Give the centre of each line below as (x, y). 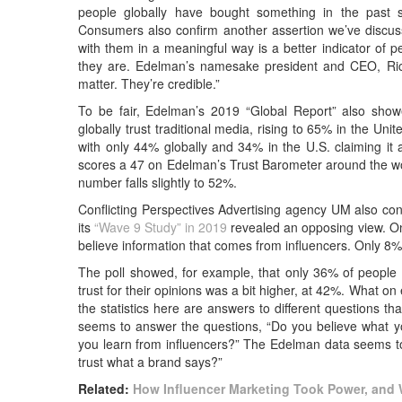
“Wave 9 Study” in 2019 (163, 227)
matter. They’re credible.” (149, 83)
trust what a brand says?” (151, 361)
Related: (106, 388)
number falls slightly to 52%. (158, 182)
